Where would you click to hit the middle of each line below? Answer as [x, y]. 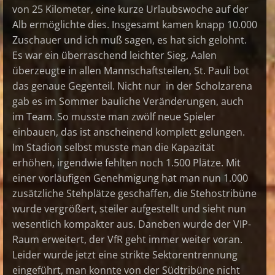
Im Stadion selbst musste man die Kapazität [114, 148]
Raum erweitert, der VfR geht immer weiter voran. [127, 240]
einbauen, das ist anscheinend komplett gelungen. [129, 132]
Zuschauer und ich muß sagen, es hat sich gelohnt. [130, 40]
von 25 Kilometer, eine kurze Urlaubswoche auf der [130, 10]
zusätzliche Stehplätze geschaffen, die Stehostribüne [134, 194]
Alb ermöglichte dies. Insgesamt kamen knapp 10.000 [135, 25]
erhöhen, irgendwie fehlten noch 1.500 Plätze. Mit [126, 163]
